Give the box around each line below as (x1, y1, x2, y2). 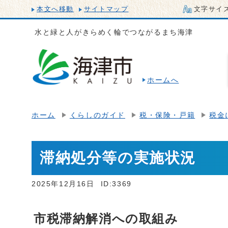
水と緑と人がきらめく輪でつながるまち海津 (35, 28, 193, 36)
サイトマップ (84, 5, 129, 13)
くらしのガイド (69, 111, 126, 119)
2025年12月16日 (32, 180, 95, 188)
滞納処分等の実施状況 (40, 150, 196, 166)
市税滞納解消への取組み (34, 212, 179, 225)
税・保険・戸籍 (139, 111, 195, 119)
